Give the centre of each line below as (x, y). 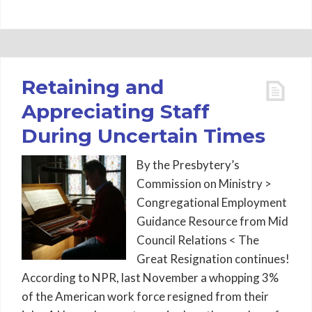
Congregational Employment (212, 202)
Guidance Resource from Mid (212, 221)
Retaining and (93, 87)
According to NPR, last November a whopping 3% (150, 278)
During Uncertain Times (143, 136)
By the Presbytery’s (188, 165)
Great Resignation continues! (213, 259)
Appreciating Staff (116, 111)
